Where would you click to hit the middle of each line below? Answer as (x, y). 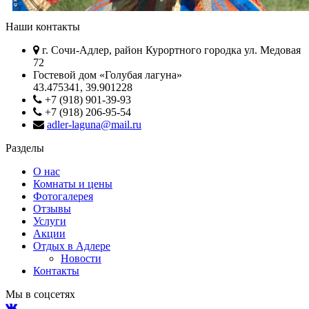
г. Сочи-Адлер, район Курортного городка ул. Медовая (170, 50)
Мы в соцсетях (40, 294)
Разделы (25, 148)
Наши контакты (43, 26)
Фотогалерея (63, 196)
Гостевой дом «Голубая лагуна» (108, 74)
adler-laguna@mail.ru (94, 124)
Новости (81, 258)
